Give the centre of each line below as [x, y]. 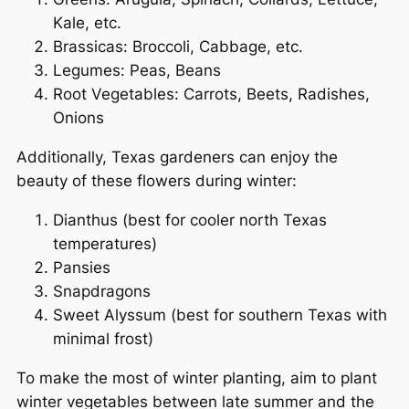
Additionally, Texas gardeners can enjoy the [177, 157]
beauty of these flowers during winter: [157, 181]
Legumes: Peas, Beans [137, 71]
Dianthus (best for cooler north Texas [190, 220]
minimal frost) [103, 338]
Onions [79, 118]
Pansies [82, 267]
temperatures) [105, 243]
